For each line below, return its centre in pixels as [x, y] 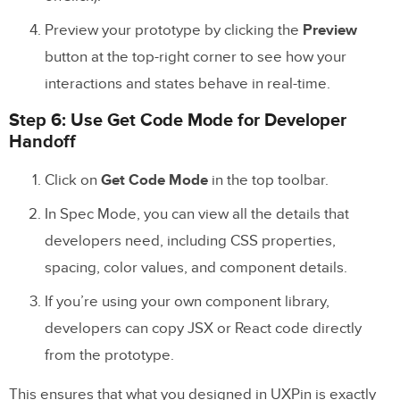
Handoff [42, 142]
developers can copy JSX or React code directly [203, 328]
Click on [73, 180]
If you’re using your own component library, [187, 301]
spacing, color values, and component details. [196, 267]
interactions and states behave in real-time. [187, 83]
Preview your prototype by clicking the [174, 30]
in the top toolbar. [268, 180]
